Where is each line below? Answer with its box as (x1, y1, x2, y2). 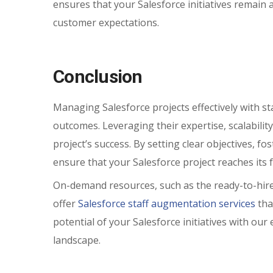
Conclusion (53, 66, 143, 87)
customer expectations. (53, 16, 159, 29)
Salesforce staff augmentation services (78, 197, 255, 210)
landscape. (53, 233, 101, 247)
